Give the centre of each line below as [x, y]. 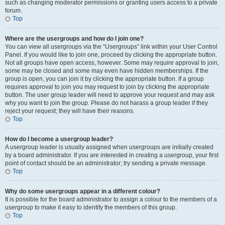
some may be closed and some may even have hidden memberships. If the [107, 71]
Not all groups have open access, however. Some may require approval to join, [112, 63]
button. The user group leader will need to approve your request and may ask [110, 95]
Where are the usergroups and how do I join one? [74, 39]
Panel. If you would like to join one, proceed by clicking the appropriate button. [111, 55]
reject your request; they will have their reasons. [70, 111]
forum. [14, 11]
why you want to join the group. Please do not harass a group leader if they [106, 103]
